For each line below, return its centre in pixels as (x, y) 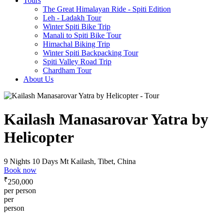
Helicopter (39, 137)
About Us (38, 79)
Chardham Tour (67, 70)
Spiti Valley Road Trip (77, 62)
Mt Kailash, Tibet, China (98, 161)
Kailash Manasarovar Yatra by (106, 119)
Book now (20, 170)
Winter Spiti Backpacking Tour (91, 53)
